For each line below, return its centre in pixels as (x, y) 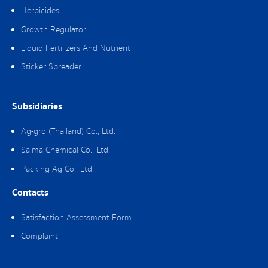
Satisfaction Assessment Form (76, 218)
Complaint (39, 237)
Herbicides (40, 11)
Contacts (30, 193)
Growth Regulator (54, 30)
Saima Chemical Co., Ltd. (66, 150)
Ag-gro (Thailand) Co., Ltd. (68, 131)
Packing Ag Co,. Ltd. (57, 169)
